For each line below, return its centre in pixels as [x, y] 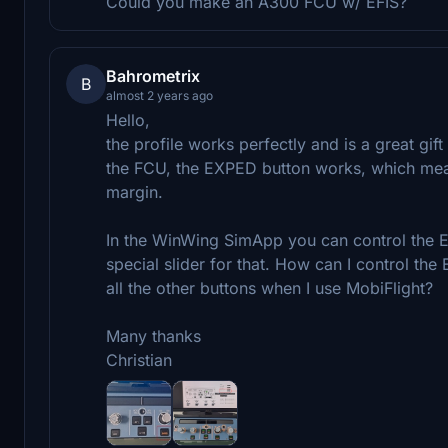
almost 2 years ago [159, 95]
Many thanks [153, 335]
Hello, [128, 119]
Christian [139, 359]
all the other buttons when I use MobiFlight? [269, 287]
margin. [134, 191]
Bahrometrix [153, 75]
